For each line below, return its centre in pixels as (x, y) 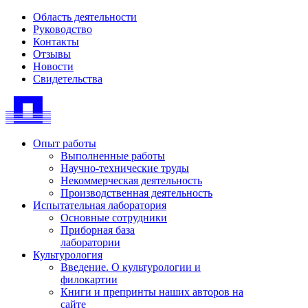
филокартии (89, 279)
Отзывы (52, 54)
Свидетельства (68, 79)
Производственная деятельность (136, 193)
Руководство (63, 29)
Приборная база (98, 230)
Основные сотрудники (114, 218)
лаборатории (90, 242)
